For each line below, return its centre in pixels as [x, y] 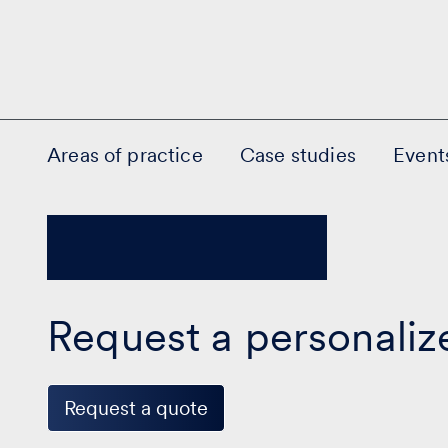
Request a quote [136, 407]
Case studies [297, 154]
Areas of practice [125, 154]
